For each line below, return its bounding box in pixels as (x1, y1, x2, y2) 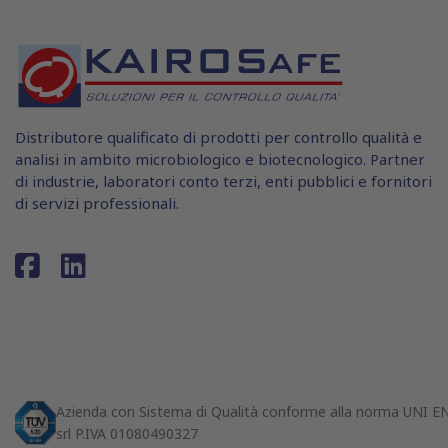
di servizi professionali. (15, 192, 179, 213)
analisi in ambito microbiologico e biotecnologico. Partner (15, 148, 425, 169)
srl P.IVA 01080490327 (56, 423, 198, 443)
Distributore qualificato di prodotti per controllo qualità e (15, 126, 422, 147)
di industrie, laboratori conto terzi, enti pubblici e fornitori (15, 170, 432, 191)
